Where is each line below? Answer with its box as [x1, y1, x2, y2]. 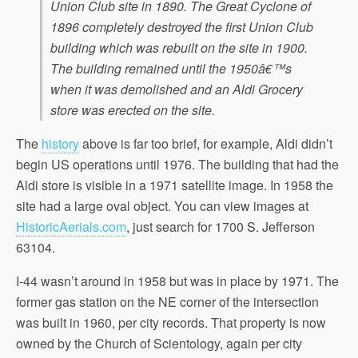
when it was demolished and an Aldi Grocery [50, 80, 303, 98]
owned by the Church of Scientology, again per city [16, 334, 302, 352]
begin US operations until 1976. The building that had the [16, 155, 339, 173]
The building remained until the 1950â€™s [50, 59, 292, 78]
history [42, 134, 79, 153]
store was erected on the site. [50, 101, 215, 119]
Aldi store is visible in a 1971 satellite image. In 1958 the [16, 176, 333, 194]
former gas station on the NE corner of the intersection [16, 292, 319, 311]
